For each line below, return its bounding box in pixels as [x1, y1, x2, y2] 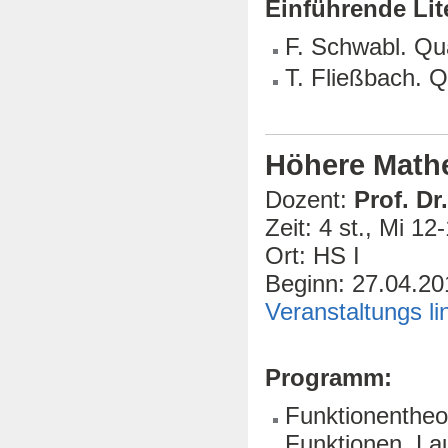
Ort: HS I [265, 242, 360, 270]
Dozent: [265, 186, 347, 214]
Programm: [265, 364, 392, 392]
